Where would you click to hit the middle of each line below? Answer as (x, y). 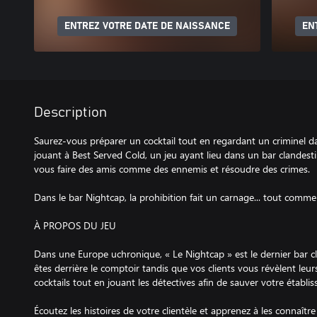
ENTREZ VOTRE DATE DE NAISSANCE (147, 26)
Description (70, 113)
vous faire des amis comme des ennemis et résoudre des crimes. (172, 169)
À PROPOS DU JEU (75, 225)
